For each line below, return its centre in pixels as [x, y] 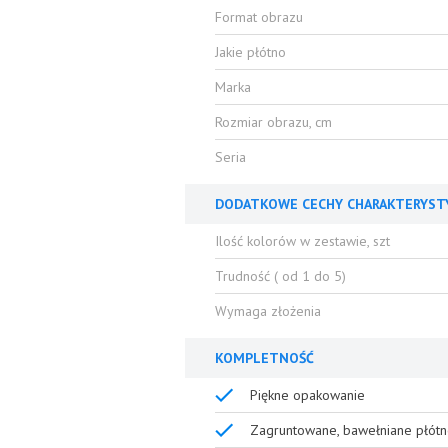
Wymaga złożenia [268, 311]
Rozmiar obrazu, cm [273, 122]
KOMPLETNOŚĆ [264, 358]
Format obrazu [259, 17]
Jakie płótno [250, 52]
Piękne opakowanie [307, 395]
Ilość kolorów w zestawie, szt [302, 241]
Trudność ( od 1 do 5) [280, 276]
